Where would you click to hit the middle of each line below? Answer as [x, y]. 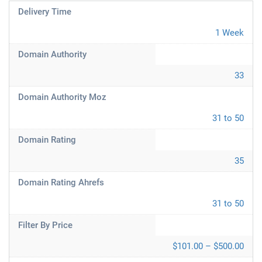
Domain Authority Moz [62, 97]
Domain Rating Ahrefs [61, 182]
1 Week [230, 33]
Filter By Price [45, 225]
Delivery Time [45, 12]
